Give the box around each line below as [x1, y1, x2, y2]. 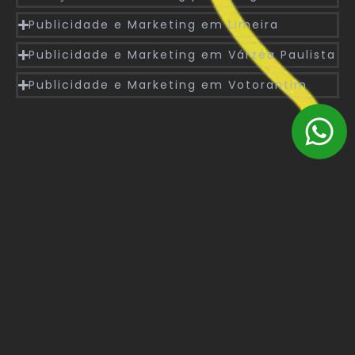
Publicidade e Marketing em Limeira [29, 16, 280, 32]
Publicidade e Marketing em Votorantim [29, 76, 308, 93]
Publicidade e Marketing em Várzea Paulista [29, 46, 337, 63]
